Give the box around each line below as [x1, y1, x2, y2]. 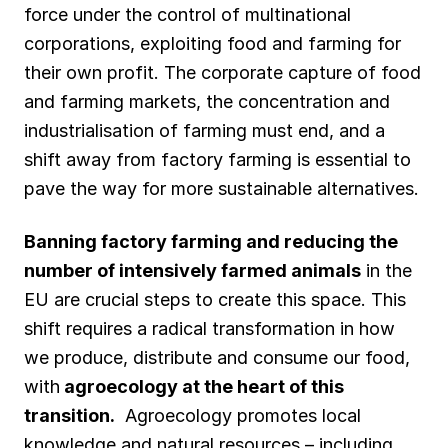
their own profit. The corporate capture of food [24, 62, 421, 84]
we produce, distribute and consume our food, [24, 347, 410, 369]
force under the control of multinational [24, 4, 351, 26]
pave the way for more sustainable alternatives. [24, 178, 419, 200]
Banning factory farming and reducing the [24, 231, 398, 253]
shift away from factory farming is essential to [24, 149, 411, 171]
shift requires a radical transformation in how [24, 318, 395, 340]
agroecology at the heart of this [60, 376, 344, 398]
